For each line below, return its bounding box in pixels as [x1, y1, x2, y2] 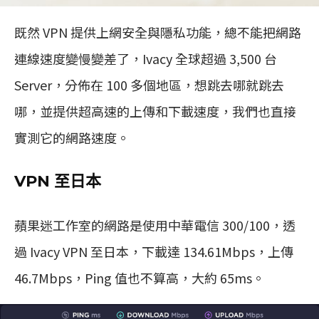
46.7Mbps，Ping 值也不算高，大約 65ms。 [14, 268, 265, 287]
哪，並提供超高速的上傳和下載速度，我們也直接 [14, 101, 296, 120]
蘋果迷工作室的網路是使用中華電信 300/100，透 [14, 215, 296, 234]
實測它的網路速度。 [14, 127, 130, 147]
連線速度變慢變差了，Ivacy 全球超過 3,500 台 [14, 48, 277, 68]
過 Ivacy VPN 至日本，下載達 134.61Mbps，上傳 [14, 241, 293, 261]
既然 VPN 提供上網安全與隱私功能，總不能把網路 [14, 22, 301, 41]
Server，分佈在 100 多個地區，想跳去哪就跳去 [14, 75, 284, 94]
